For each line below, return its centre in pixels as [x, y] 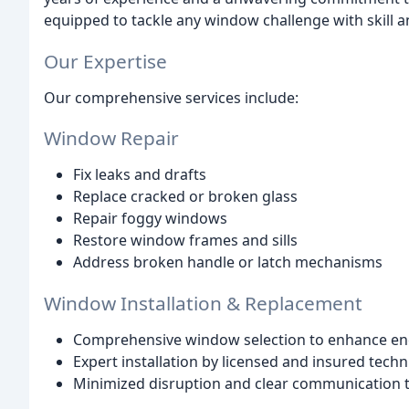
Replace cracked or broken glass [185, 197]
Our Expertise [105, 61]
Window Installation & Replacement [203, 304]
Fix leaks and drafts [140, 175]
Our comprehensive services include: [171, 97]
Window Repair [111, 138]
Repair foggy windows [150, 219]
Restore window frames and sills [185, 241]
